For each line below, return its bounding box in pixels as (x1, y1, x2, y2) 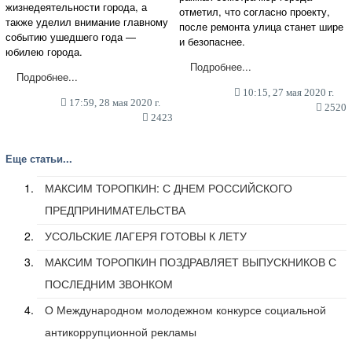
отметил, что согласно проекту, (179, 3, 331, 19)
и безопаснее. (179, 33, 246, 49)
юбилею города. (5, 43, 82, 59)
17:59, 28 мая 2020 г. (66, 96, 160, 108)
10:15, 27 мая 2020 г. (240, 86, 334, 98)
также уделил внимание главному (5, 13, 168, 29)
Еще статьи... (5, 150, 72, 166)
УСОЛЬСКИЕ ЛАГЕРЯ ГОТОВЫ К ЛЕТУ (45, 227, 247, 244)
